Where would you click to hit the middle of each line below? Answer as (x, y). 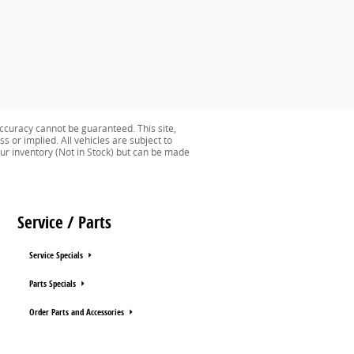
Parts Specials (54, 283)
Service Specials (57, 255)
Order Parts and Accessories (78, 312)
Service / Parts (64, 222)
